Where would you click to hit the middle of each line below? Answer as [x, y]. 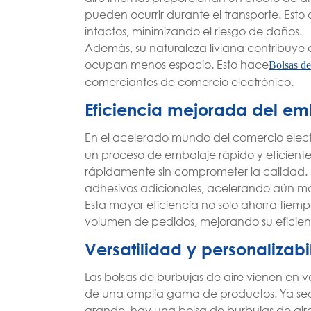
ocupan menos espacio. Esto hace [177, 65]
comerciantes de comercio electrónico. [189, 82]
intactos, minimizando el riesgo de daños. [193, 31]
